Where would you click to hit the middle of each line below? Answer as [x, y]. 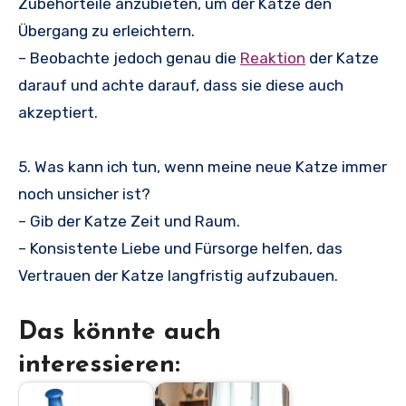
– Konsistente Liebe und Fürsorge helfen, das [180, 249]
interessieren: [99, 366]
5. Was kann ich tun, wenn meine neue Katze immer [203, 167]
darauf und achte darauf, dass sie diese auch [181, 86]
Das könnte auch [120, 333]
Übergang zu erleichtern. [106, 31]
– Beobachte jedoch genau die [129, 58]
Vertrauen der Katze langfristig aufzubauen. [178, 276]
